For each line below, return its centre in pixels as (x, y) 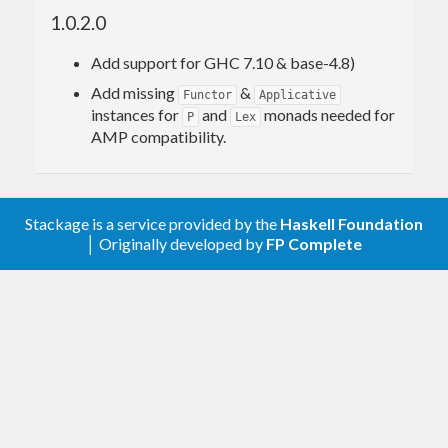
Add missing (134, 93)
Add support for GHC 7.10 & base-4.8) (223, 63)
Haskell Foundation (351, 224)
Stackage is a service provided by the (152, 224)
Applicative (297, 95)
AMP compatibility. (158, 137)
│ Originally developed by (176, 244)
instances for (136, 115)
